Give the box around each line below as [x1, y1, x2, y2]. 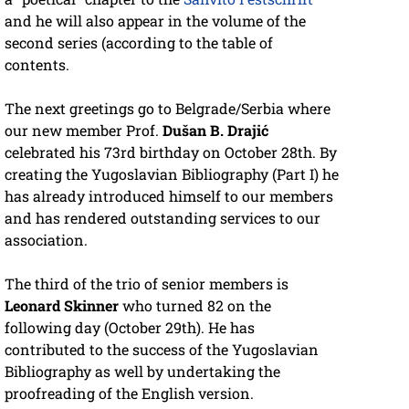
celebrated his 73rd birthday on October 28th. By [5, 142, 337, 162]
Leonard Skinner [5, 295, 119, 315]
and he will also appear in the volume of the [5, 10, 306, 30]
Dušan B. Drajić [163, 120, 268, 140]
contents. [5, 54, 69, 74]
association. [5, 229, 88, 249]
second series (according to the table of [5, 32, 273, 52]
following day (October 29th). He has [5, 317, 255, 337]
